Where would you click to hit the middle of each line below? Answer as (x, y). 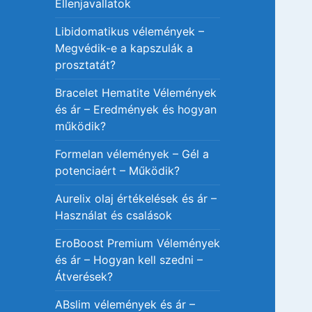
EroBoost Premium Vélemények (138, 243)
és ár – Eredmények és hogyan (136, 110)
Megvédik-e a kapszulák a (124, 48)
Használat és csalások (114, 216)
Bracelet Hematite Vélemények (136, 93)
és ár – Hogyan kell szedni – (129, 260)
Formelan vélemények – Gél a (132, 154)
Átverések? (84, 277)
